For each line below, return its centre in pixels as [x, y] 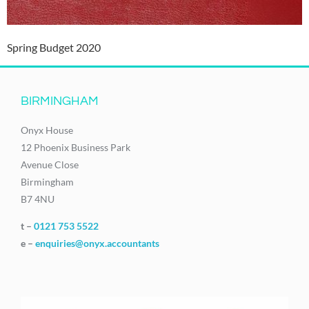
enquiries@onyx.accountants [97, 243]
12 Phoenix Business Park [76, 148]
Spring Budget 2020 [54, 47]
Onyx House [47, 130]
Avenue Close [50, 165]
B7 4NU [38, 199]
